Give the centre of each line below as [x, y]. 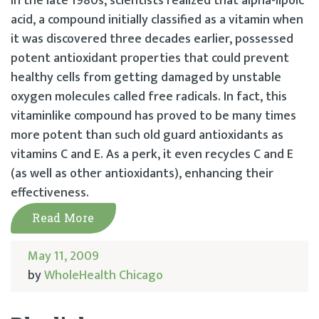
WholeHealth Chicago [104, 275]
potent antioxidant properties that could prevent [150, 58]
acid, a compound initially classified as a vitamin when [157, 20]
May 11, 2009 [63, 256]
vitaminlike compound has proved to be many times [153, 116]
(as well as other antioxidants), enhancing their [142, 173]
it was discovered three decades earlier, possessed [152, 39]
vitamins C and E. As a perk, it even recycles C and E [152, 154]
